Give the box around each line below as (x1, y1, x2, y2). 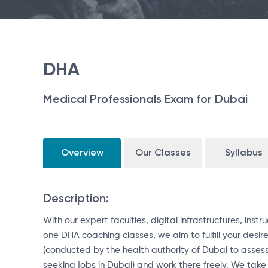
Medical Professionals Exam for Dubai (43, 92, 248, 106)
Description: (43, 191, 109, 206)
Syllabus (224, 147, 263, 159)
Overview (60, 147, 103, 159)
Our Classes (135, 147, 191, 159)
